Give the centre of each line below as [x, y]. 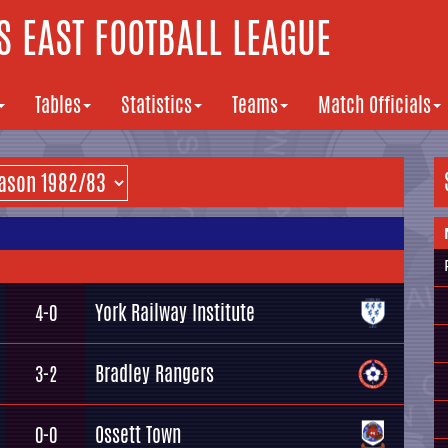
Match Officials [374, 104]
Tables [58, 104]
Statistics [156, 104]
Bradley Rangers [154, 373]
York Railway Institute [175, 312]
